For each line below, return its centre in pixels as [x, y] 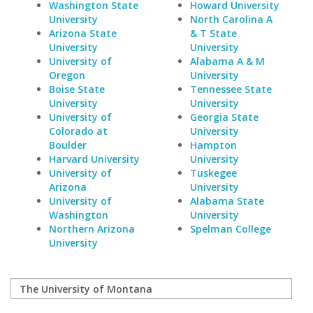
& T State [213, 33]
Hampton [213, 145]
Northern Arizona [92, 229]
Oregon [67, 75]
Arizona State [83, 33]
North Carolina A [231, 19]
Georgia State [224, 117]
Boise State [77, 89]
